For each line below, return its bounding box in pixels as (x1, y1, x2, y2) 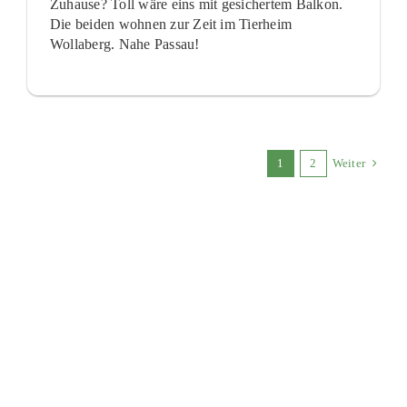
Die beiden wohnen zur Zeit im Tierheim (49, 16, 293, 33)
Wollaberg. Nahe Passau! (49, 36, 200, 53)
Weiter (332, 156, 366, 171)
